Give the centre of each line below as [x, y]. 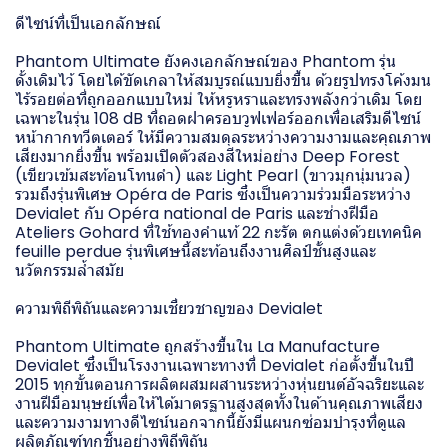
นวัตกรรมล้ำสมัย [69, 270]
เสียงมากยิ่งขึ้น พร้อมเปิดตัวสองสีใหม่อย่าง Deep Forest [207, 156]
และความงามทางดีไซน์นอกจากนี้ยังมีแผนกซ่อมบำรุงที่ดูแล [210, 422]
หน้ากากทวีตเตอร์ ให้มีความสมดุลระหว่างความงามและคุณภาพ [223, 137]
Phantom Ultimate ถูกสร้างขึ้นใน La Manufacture [197, 346]
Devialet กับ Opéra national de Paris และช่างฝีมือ [197, 213]
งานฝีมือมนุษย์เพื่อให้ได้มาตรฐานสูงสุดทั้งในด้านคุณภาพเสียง [219, 403]
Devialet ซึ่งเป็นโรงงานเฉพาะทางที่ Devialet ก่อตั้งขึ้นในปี [214, 365]
